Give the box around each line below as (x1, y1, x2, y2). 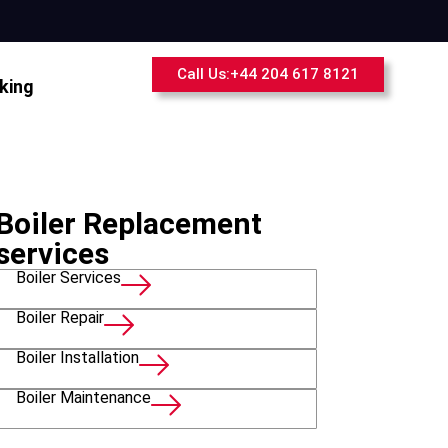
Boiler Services (16, 268, 121, 288)
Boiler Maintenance (16, 388, 151, 408)
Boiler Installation (16, 348, 139, 368)
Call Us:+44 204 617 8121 (177, 65, 359, 83)
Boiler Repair (16, 308, 104, 328)
